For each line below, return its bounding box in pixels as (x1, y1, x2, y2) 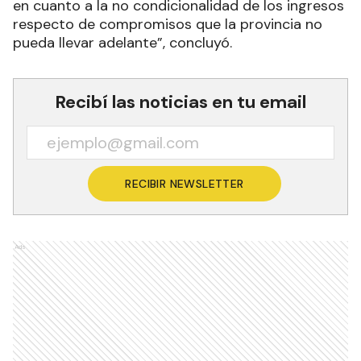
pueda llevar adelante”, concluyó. (13, 32, 232, 52)
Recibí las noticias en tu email (55, 89, 306, 114)
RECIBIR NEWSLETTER (125, 176, 244, 191)
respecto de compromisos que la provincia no (13, 14, 322, 34)
